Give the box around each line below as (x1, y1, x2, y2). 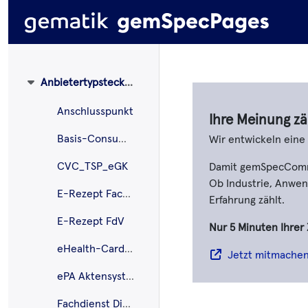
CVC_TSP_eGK (57, 160, 128, 172)
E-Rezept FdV (57, 215, 124, 227)
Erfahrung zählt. (209, 195, 285, 206)
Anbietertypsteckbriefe (124, 76, 133, 88)
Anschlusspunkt (57, 105, 133, 117)
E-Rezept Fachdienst (122, 188, 131, 199)
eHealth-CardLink (124, 243, 133, 254)
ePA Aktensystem (126, 270, 134, 282)
